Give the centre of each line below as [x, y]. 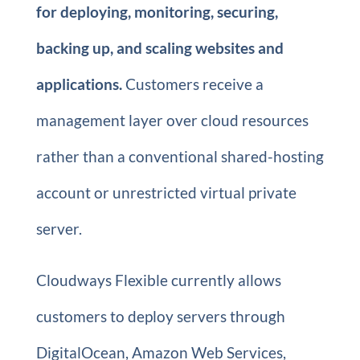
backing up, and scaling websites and [160, 48]
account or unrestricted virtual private [166, 192]
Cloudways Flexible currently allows [158, 280]
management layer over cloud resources [172, 120]
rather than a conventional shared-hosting [180, 156]
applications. [79, 84]
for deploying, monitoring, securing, [157, 12]
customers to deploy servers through [160, 316]
